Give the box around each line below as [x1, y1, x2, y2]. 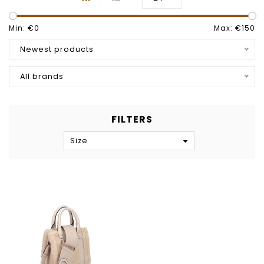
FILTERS [111, 113, 153, 126]
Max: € [214, 23, 242, 33]
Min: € [9, 23, 34, 33]
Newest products [20, 44, 94, 54]
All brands [20, 71, 64, 81]
